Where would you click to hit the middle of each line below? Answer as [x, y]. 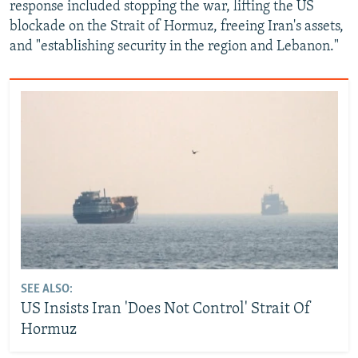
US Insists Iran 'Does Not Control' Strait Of [165, 310]
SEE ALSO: [46, 290]
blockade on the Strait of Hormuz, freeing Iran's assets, [177, 27]
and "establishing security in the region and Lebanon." [174, 47]
